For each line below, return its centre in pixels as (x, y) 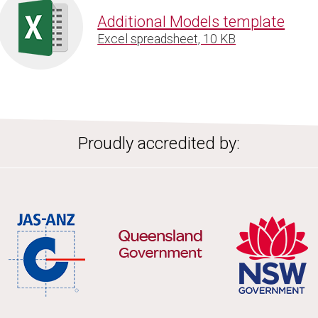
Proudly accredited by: (159, 144)
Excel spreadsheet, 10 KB (167, 39)
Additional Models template (191, 21)
